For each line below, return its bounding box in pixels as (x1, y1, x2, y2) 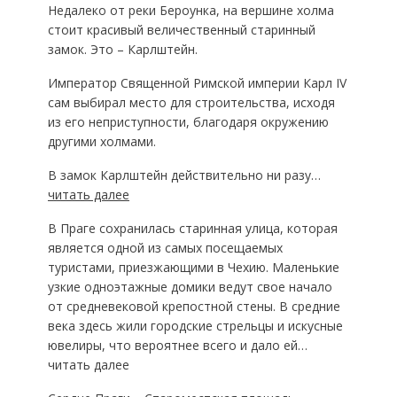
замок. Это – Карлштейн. (47, 41, 198, 58)
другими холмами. (47, 133, 156, 150)
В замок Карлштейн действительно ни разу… (47, 167, 321, 183)
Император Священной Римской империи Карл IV (47, 74, 346, 91)
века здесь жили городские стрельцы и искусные (47, 317, 343, 334)
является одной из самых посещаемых (47, 239, 283, 256)
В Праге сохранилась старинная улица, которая (47, 220, 338, 237)
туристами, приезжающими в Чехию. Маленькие (47, 259, 339, 276)
